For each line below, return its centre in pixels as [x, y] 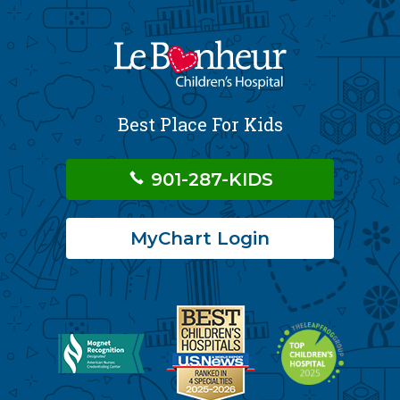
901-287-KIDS [209, 179]
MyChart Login [200, 238]
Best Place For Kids [200, 124]
